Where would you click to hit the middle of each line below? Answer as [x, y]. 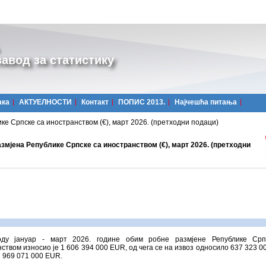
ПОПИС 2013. [142, 102]
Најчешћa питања [206, 102]
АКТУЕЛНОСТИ [45, 102]
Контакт [95, 102]
